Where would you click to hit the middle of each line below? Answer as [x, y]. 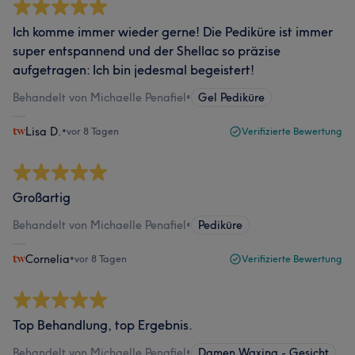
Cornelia [48, 259]
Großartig [42, 197]
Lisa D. [44, 132]
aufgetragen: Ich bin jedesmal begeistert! [134, 70]
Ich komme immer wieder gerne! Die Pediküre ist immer [173, 32]
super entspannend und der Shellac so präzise [147, 51]
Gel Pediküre [231, 97]
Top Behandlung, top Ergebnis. [103, 325]
